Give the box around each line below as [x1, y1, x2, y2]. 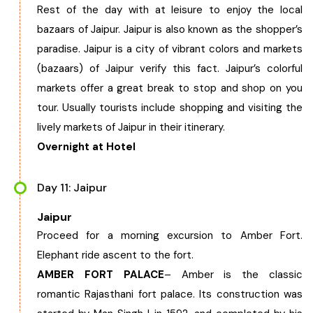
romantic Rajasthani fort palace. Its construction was [37, 287, 303, 301]
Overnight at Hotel [37, 140, 136, 154]
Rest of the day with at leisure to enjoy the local [37, 3, 303, 17]
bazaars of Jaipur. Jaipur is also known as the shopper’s [37, 22, 303, 36]
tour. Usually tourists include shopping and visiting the [37, 101, 303, 115]
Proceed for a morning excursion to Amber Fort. [37, 228, 303, 242]
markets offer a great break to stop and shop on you [37, 81, 303, 95]
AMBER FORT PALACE [37, 268, 164, 282]
